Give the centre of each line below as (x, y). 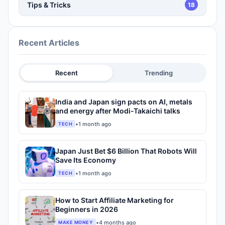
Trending (158, 73)
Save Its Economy (86, 160)
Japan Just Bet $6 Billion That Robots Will (126, 151)
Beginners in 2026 (87, 209)
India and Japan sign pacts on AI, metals (124, 102)
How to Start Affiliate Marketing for (115, 200)
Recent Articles (49, 43)
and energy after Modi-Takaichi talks (118, 111)
